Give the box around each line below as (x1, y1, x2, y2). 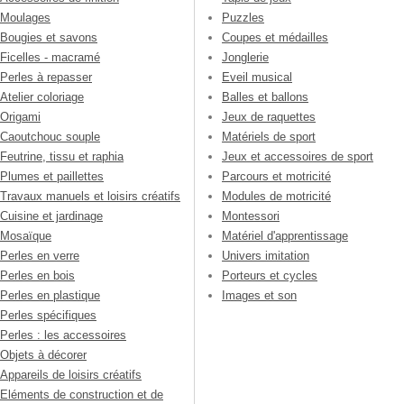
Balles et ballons (222, 90, 308, 105)
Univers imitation (222, 249, 309, 263)
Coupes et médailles (222, 31, 328, 45)
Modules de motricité (222, 189, 331, 204)
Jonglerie (222, 50, 269, 65)
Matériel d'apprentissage (222, 229, 348, 243)
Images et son (222, 289, 297, 303)
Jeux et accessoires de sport (222, 150, 373, 164)
